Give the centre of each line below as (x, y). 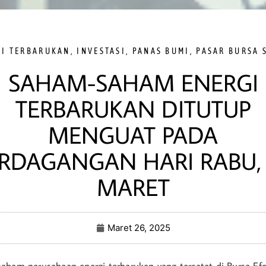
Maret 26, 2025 (139, 228)
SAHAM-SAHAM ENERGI (133, 83)
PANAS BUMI (161, 51)
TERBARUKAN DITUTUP (133, 109)
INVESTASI (102, 51)
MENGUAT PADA (133, 135)
